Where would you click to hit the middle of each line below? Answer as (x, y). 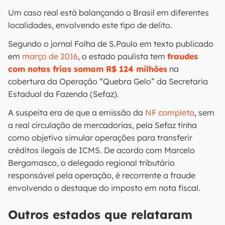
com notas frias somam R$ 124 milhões (88, 69)
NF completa (170, 113)
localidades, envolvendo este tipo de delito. (90, 25)
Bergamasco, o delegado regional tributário (91, 163)
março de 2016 (50, 56)
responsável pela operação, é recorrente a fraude (102, 175)
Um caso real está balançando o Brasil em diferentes (108, 13)
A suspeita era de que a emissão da (77, 113)
